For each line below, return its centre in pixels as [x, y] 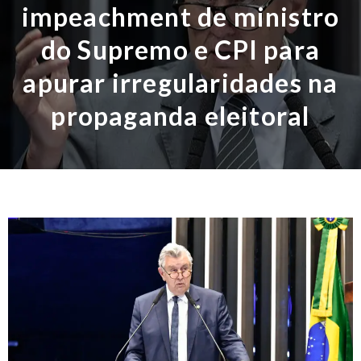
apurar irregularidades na [180, 82]
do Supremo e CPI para [180, 49]
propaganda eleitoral [180, 115]
